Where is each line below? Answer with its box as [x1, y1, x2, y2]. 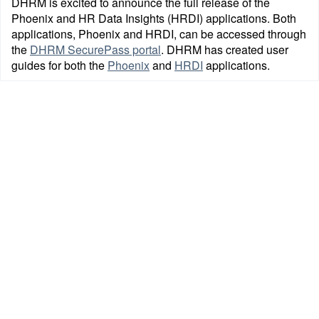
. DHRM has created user [161, 41, 288, 58]
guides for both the [11, 57, 108, 73]
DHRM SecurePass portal [30, 41, 161, 58]
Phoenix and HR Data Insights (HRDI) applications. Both [11, 10, 296, 26]
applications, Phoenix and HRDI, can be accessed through [11, 26, 306, 42]
